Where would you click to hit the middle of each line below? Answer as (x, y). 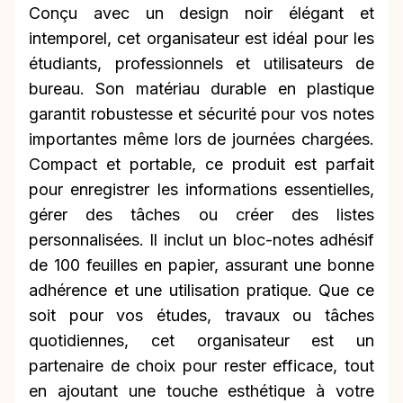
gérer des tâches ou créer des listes (201, 215)
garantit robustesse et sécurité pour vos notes (201, 114)
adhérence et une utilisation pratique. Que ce (201, 291)
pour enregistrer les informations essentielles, (201, 190)
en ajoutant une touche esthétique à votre (201, 391)
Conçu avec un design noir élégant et (201, 13)
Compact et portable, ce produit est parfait (201, 165)
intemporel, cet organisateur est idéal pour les (201, 39)
